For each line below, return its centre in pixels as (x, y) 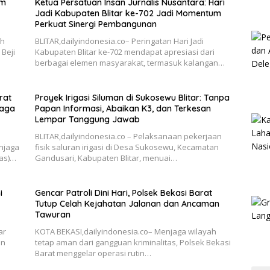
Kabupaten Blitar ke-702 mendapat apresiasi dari (124, 52)
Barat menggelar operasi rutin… (93, 253)
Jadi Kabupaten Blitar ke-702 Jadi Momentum (128, 14)
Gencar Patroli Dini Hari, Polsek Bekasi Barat (123, 193)
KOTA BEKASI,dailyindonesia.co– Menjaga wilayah (125, 232)
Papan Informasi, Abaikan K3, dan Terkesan (123, 109)
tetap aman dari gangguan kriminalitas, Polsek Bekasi (133, 243)
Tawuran (52, 215)
